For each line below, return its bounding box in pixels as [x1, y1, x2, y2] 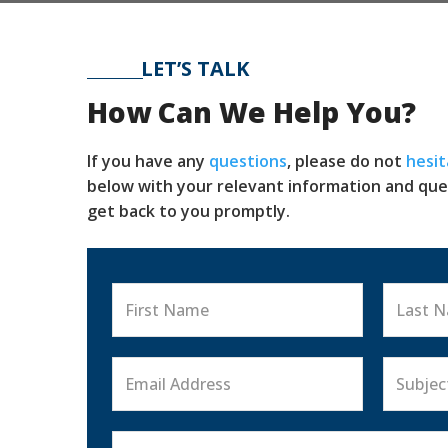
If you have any [87, 149, 209, 172]
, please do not [287, 149, 406, 172]
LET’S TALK [141, 54, 249, 82]
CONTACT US [249, 54, 385, 82]
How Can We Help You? [87, 92, 416, 131]
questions [209, 149, 287, 172]
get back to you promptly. [87, 199, 290, 222]
